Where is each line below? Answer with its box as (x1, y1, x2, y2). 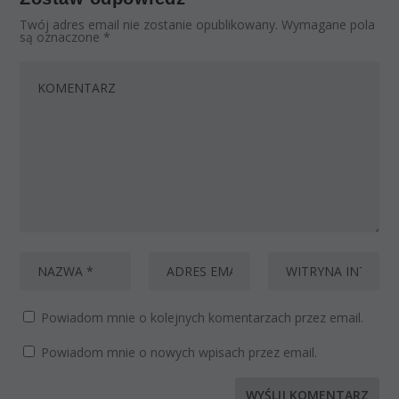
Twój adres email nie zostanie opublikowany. (20, 16, 279, 34)
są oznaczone (20, 28, 104, 46)
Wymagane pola (281, 16, 376, 34)
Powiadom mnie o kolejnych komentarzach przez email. (41, 309, 364, 327)
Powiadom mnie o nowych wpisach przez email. (41, 344, 318, 362)
